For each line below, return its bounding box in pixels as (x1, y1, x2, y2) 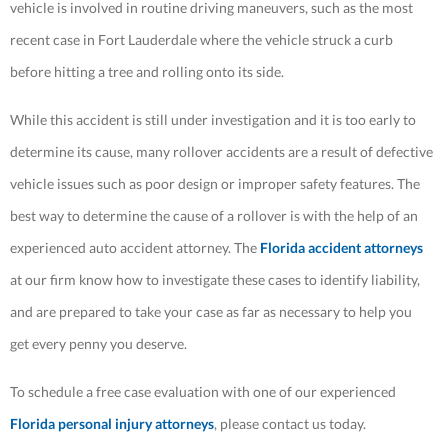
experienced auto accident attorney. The (10, 239, 260, 257)
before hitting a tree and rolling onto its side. (10, 63, 284, 81)
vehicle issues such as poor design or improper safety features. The (10, 175, 420, 193)
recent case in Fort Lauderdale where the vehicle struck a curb (10, 31, 393, 49)
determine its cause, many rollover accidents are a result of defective (10, 143, 433, 161)
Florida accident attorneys (260, 239, 423, 257)
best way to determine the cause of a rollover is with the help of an (10, 207, 418, 225)
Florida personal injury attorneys (10, 415, 214, 433)
